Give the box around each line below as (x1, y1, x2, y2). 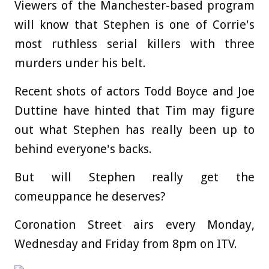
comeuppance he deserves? (14, 189, 166, 204)
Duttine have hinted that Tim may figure (14, 103, 255, 118)
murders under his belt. (14, 55, 146, 70)
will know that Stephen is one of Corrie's (14, 17, 255, 32)
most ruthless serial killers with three (14, 36, 255, 51)
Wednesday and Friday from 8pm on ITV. (14, 236, 237, 251)
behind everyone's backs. (14, 141, 152, 156)
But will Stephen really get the (14, 169, 255, 184)
